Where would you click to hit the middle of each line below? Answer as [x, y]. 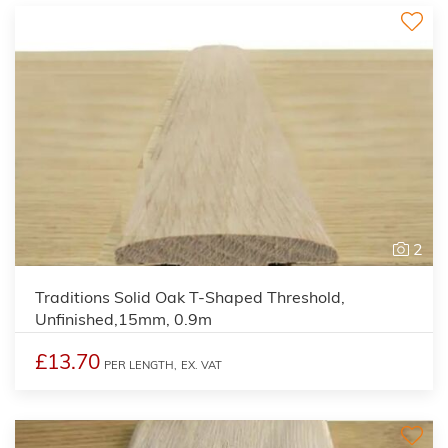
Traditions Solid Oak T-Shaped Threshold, [190, 296]
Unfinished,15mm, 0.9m [123, 318]
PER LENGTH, [140, 364]
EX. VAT [201, 364]
